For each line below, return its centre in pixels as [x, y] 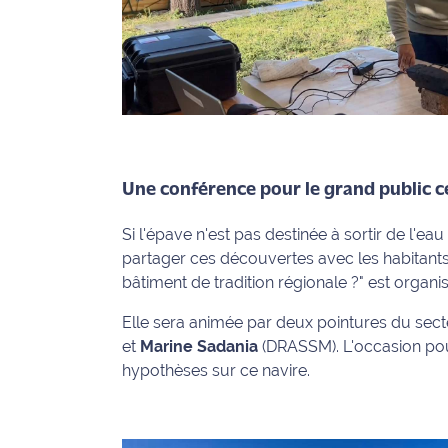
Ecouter [60, 36]
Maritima [63, 80]
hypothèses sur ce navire [214, 370]
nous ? [54, 170]
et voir [55, 58]
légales [58, 352]
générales [67, 420]
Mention [61, 330]
